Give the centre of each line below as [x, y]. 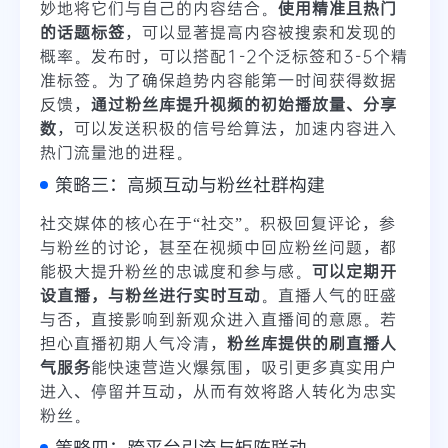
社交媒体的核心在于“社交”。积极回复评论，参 [218, 223]
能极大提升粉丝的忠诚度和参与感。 [176, 271]
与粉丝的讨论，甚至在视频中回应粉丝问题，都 [218, 247]
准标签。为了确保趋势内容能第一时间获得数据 [218, 80]
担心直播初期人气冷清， [133, 343]
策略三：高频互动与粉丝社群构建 [190, 184]
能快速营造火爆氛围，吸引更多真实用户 [244, 367]
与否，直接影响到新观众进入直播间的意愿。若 [218, 319]
